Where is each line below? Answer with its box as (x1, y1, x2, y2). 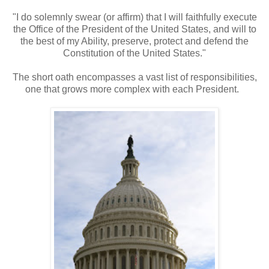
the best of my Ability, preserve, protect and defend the (20, 35, 249, 46)
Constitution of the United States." (63, 47, 206, 58)
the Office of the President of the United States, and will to (13, 23, 256, 34)
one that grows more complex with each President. (25, 83, 244, 94)
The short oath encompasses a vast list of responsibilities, (12, 71, 257, 82)
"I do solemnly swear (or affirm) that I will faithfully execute (12, 11, 257, 22)
